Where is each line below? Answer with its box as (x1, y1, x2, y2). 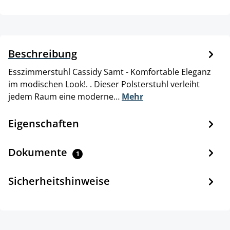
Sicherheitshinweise (8, 174, 110, 188)
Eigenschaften (8, 117, 79, 131)
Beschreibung (8, 47, 77, 61)
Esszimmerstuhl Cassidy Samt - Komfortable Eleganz (8, 66, 211, 78)
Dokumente (8, 145, 70, 160)
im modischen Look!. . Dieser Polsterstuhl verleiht (8, 79, 200, 90)
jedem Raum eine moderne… (8, 91, 122, 103)
